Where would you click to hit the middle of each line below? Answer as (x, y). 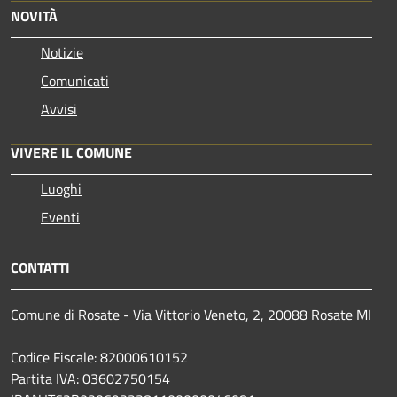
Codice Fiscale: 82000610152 (99, 357)
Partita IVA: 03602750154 (90, 378)
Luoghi (61, 188)
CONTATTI (40, 267)
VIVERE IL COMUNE (71, 152)
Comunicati (75, 80)
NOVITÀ (34, 16)
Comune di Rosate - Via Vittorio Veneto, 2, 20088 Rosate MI (191, 314)
